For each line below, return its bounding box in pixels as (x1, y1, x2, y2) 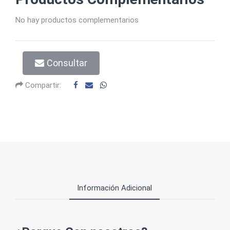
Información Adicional (77, 183, 152, 193)
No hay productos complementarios (15, 15, 139, 25)
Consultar (47, 57, 87, 68)
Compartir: (23, 81, 61, 90)
